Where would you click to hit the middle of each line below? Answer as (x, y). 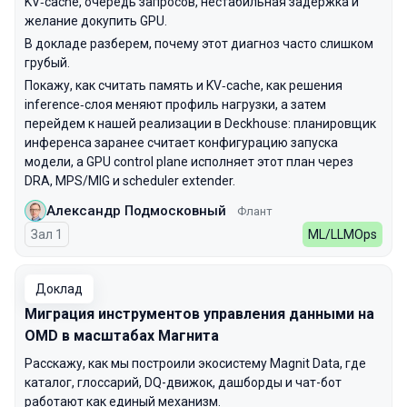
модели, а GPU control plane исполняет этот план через (189, 162)
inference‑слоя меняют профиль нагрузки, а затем (175, 104)
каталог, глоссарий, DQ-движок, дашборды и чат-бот (183, 382)
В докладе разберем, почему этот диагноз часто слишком (199, 44)
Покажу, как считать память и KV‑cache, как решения (184, 85)
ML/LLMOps (342, 234)
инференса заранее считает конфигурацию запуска (181, 143)
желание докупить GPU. (96, 21)
